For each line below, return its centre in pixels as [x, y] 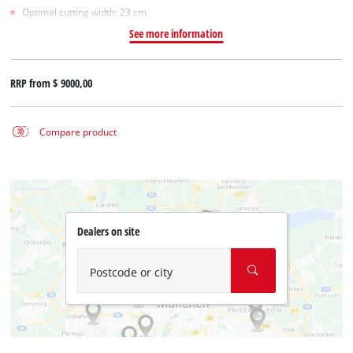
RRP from [32, 83]
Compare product [78, 132]
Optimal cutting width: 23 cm [85, 12]
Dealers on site [108, 232]
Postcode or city [131, 273]
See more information [176, 33]
